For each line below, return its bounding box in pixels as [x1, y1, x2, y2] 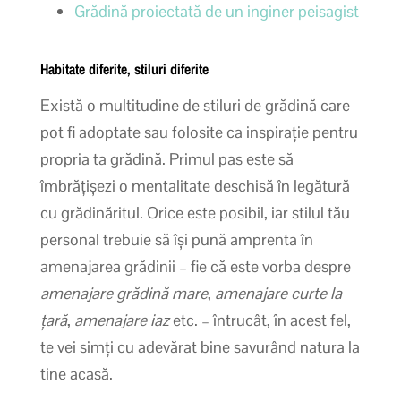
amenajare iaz [73, 309, 169, 330]
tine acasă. [39, 363, 113, 384]
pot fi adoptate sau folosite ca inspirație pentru [39, 121, 358, 142]
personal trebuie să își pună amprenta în [39, 228, 313, 250]
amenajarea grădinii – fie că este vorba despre [39, 255, 351, 277]
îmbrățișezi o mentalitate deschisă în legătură [39, 175, 350, 196]
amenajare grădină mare [39, 282, 208, 303]
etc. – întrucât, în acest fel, [168, 309, 351, 330]
